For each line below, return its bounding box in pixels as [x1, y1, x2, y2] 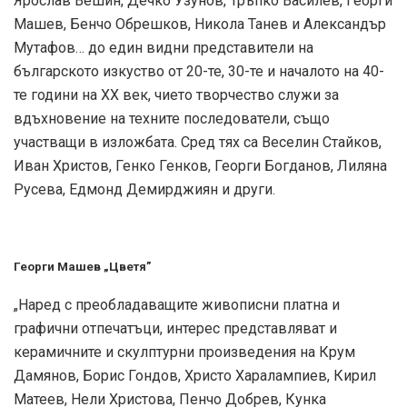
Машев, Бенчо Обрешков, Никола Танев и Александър [14, 15, 386, 33]
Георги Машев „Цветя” [14, 259, 152, 273]
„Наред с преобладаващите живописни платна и [14, 295, 340, 313]
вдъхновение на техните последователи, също [14, 109, 330, 127]
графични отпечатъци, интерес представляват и [14, 319, 337, 337]
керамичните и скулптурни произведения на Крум [14, 342, 355, 361]
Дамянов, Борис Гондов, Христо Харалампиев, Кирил [14, 366, 376, 384]
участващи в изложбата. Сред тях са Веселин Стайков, [14, 133, 382, 151]
